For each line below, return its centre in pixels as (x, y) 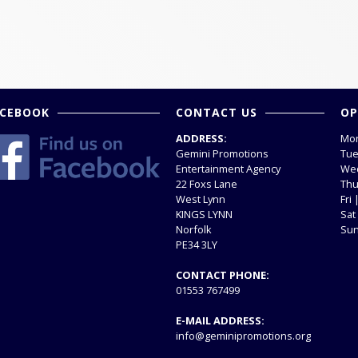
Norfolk (194, 229)
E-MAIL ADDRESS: (220, 320)
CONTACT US (217, 112)
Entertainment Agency (228, 169)
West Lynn (201, 199)
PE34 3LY (197, 245)
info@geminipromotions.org (243, 336)
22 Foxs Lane (207, 184)
